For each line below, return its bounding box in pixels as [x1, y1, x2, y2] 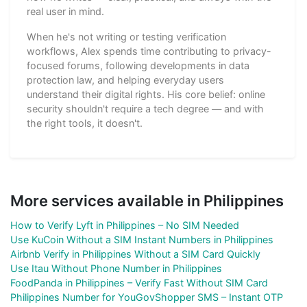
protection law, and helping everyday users [27, 73, 224, 86]
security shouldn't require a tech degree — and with [27, 102, 264, 114]
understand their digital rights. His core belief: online [27, 88, 265, 100]
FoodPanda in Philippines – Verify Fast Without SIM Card [10, 276, 268, 288]
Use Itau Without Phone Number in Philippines [10, 262, 222, 274]
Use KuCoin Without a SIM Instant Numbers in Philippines [10, 233, 273, 245]
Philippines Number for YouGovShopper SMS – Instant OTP [10, 291, 283, 303]
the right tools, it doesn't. [27, 116, 143, 129]
